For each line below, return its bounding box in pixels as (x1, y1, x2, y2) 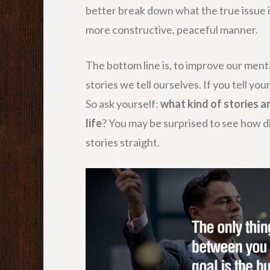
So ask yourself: (86, 96, 160, 110)
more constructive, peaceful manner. (86, 22, 258, 36)
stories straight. (86, 135, 160, 149)
